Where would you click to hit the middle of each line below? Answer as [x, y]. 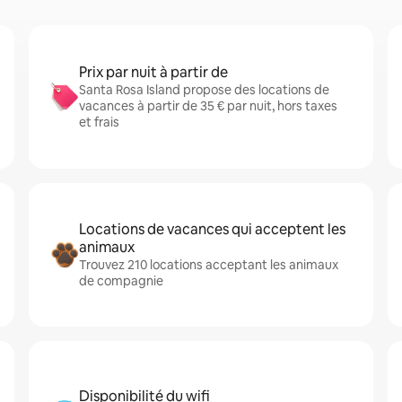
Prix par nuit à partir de [153, 72]
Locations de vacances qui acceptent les [212, 229]
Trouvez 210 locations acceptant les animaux [209, 265]
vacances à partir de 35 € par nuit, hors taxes [208, 106]
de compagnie [121, 281]
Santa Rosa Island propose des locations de [204, 90]
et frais [99, 122]
